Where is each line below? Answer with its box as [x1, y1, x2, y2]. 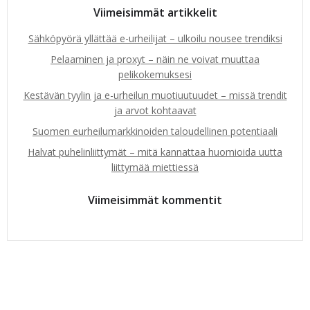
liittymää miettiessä [111, 161, 199, 174]
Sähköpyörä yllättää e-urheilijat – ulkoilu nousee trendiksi [28, 32, 282, 45]
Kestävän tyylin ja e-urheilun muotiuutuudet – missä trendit [23, 89, 287, 102]
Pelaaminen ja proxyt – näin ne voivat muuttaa [51, 53, 259, 66]
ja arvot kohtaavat [113, 104, 197, 117]
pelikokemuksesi [118, 68, 192, 81]
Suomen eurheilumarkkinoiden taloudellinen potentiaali [33, 125, 277, 138]
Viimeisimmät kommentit [88, 192, 222, 208]
